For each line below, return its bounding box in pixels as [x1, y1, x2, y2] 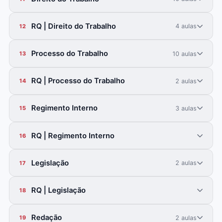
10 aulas [172, 50, 197, 57]
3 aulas [175, 104, 197, 112]
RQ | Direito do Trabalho [31, 21, 116, 31]
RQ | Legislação [31, 186, 86, 195]
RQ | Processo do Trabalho [31, 76, 125, 86]
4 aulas [175, 22, 197, 30]
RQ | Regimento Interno [31, 131, 114, 140]
